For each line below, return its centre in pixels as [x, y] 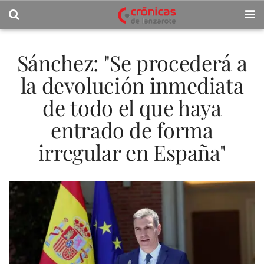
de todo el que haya [132, 107]
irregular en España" [132, 152]
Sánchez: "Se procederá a [132, 62]
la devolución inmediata [132, 85]
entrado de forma [132, 130]
